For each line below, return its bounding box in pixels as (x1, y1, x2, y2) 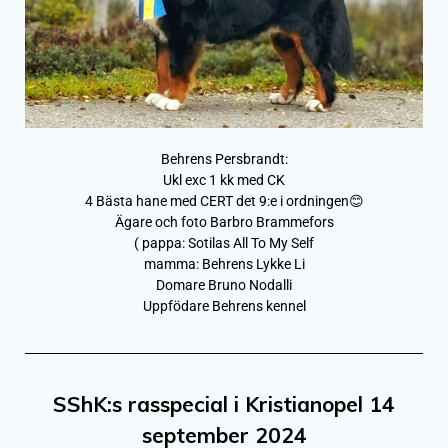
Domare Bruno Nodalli (156, 276, 292, 293)
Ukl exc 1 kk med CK (163, 171, 285, 188)
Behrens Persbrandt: (160, 150, 288, 167)
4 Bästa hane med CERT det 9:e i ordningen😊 (84, 192, 364, 209)
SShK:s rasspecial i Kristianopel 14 (53, 390, 395, 417)
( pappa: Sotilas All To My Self (134, 234, 314, 251)
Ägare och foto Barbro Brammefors (114, 213, 334, 230)
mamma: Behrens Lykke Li (143, 255, 305, 272)
